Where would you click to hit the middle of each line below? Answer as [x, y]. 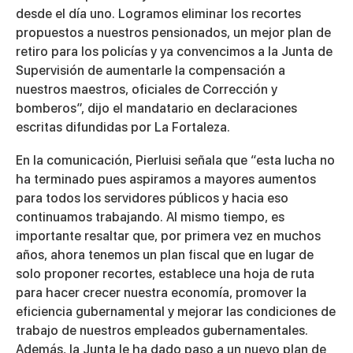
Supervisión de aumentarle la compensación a [150, 71]
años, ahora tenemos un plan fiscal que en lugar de [165, 255]
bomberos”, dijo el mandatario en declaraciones [156, 109]
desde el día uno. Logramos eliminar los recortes [158, 14]
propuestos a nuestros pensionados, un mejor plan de [173, 33]
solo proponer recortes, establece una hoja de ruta [165, 274]
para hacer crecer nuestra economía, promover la [161, 293]
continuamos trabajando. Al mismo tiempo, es [150, 217]
